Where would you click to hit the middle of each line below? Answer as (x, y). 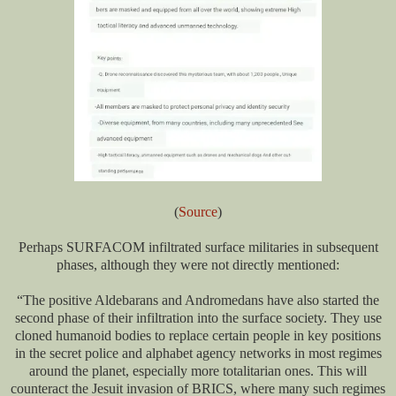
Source (198, 212)
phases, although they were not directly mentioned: (198, 265)
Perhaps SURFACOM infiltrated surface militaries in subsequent (198, 247)
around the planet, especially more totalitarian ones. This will (198, 371)
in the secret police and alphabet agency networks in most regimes (198, 354)
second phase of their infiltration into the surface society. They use (198, 318)
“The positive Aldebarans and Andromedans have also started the (198, 301)
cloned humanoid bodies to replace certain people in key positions (198, 336)
